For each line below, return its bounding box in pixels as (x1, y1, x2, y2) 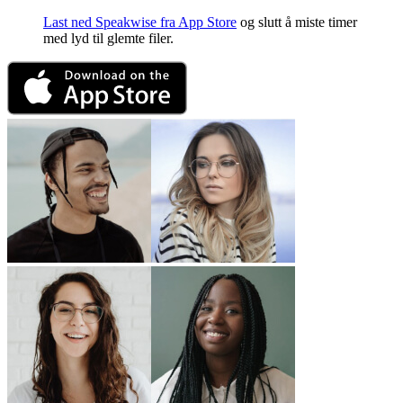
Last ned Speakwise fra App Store (43, 14, 237, 31)
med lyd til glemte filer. (43, 31, 174, 47)
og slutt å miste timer (237, 14, 357, 31)
